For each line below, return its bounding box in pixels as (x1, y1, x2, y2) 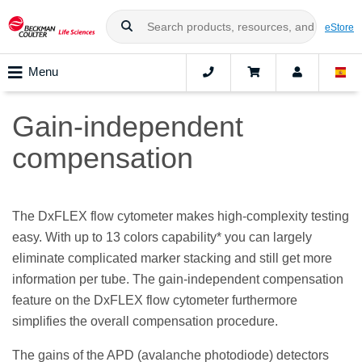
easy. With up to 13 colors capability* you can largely (12, 230, 312, 245)
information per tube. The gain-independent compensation (12, 272, 343, 287)
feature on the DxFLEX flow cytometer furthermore (12, 293, 297, 308)
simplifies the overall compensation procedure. (12, 314, 278, 329)
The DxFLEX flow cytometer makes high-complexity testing (12, 209, 349, 224)
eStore (325, 21, 354, 32)
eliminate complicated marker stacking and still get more (12, 251, 332, 266)
